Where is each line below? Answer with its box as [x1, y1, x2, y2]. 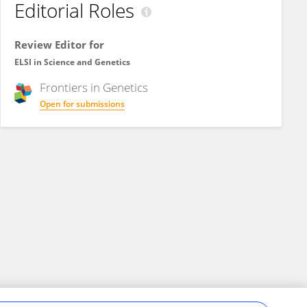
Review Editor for [14, 38, 104, 51]
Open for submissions [40, 98, 125, 110]
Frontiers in [40, 79, 103, 95]
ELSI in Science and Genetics [14, 56, 130, 68]
